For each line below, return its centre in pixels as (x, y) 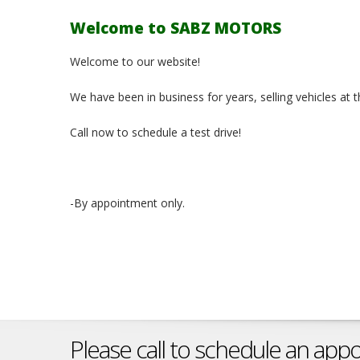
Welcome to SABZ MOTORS (176, 28)
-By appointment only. (129, 202)
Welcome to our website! (135, 61)
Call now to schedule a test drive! (155, 132)
